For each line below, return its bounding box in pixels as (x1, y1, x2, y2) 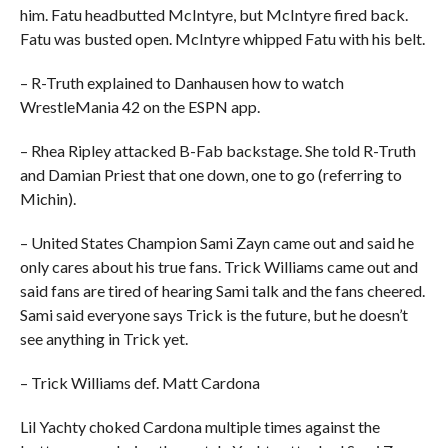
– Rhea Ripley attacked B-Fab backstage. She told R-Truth (19, 140, 416, 160)
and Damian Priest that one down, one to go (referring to (19, 164, 402, 184)
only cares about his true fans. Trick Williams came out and (19, 256, 418, 276)
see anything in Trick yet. (19, 328, 188, 348)
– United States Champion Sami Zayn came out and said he (19, 232, 414, 252)
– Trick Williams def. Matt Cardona (19, 372, 260, 392)
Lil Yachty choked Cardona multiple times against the (19, 416, 380, 436)
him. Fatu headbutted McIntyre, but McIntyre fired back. (19, 4, 408, 24)
